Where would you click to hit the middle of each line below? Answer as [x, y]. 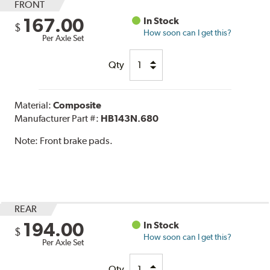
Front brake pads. [77, 140]
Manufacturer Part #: [58, 118]
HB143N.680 [130, 118]
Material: [34, 105]
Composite [77, 105]
